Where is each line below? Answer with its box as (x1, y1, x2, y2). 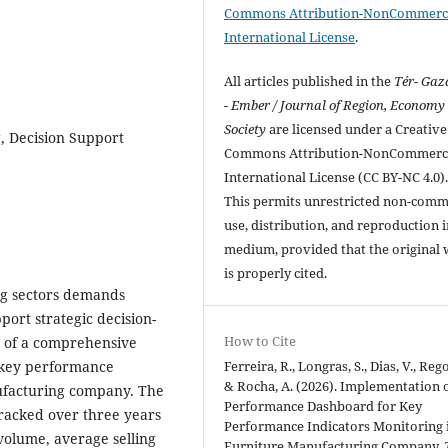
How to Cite (224, 332, 297, 351)
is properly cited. (224, 264, 328, 283)
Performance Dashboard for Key (224, 397, 423, 416)
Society (224, 120, 267, 139)
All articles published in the (224, 72, 395, 91)
